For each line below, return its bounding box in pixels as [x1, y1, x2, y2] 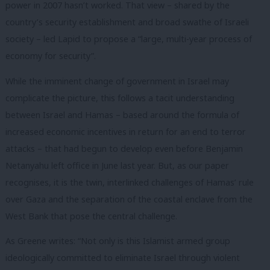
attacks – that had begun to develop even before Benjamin [5, 142, 243, 154]
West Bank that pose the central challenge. [5, 210, 177, 222]
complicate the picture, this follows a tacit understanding [5, 92, 234, 104]
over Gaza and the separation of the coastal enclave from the [5, 193, 253, 205]
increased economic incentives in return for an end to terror [5, 125, 246, 137]
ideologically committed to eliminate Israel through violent [5, 252, 240, 264]
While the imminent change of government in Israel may [5, 75, 229, 87]
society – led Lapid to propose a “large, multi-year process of [5, 33, 252, 45]
